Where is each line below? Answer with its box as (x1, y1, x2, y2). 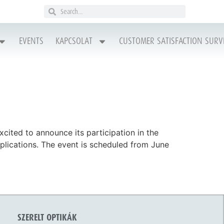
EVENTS (18, 36, 43, 46)
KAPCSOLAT (55, 36, 92, 46)
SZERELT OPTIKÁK (17, 213, 77, 223)
